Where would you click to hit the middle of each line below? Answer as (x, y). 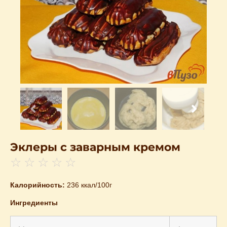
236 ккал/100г (89, 185)
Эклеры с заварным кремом (95, 147)
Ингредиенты (34, 203)
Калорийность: (39, 185)
